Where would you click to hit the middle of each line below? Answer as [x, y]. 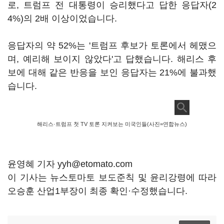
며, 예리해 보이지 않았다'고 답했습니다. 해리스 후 [112, 59]
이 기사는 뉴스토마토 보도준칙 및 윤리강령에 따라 [112, 177]
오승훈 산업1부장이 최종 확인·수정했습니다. [97, 191]
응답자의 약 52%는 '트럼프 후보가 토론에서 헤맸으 [112, 45]
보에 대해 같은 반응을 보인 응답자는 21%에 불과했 [112, 72]
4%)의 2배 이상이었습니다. [63, 18]
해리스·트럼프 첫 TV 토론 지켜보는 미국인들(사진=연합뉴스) [112, 124]
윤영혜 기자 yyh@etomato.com [70, 164]
